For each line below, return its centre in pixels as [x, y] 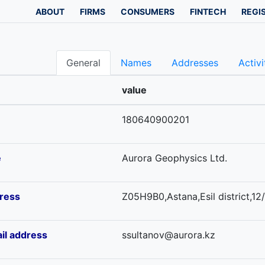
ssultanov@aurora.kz [169, 235]
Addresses [195, 63]
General [83, 63]
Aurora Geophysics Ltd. [174, 158]
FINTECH [208, 11]
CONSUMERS [148, 11]
